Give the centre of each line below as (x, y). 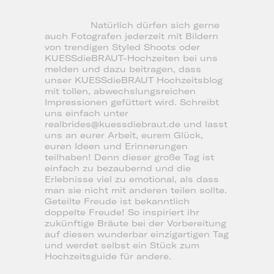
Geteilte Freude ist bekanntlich (117, 202)
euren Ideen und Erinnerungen (116, 146)
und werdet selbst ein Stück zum (122, 246)
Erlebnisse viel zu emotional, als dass (131, 180)
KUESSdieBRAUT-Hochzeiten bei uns (131, 58)
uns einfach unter (86, 113)
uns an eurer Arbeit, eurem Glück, (124, 135)
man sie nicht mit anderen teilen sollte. (135, 191)
